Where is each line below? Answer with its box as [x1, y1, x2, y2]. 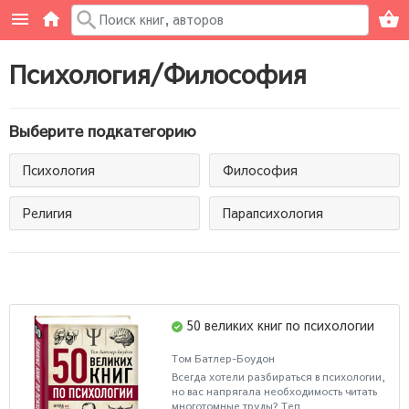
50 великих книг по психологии [186, 316, 375, 334]
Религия [23, 204, 72, 222]
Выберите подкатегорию [9, 120, 196, 142]
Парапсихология [223, 204, 323, 222]
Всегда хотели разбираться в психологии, [172, 369, 386, 383]
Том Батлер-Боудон [172, 351, 276, 366]
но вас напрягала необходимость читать [172, 383, 378, 398]
